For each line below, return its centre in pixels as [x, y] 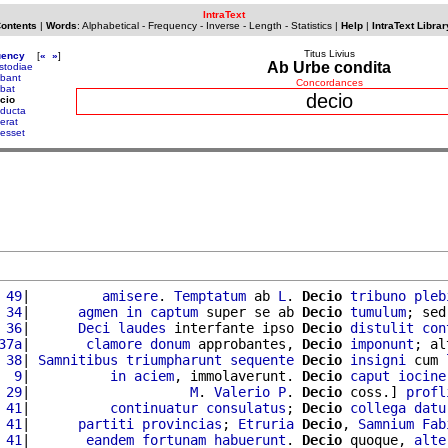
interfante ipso [234, 327]
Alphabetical [110, 25]
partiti [106, 423]
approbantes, [246, 343]
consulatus [246, 407]
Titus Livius [329, 53]
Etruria [266, 423]
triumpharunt [174, 359]
